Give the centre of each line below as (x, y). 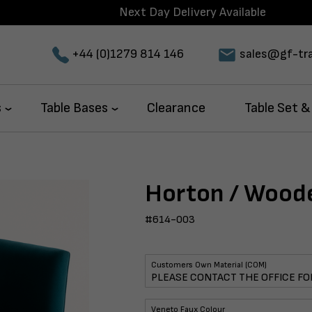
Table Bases (74, 108)
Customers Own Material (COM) (209, 265)
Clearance (176, 108)
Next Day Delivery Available (193, 12)
